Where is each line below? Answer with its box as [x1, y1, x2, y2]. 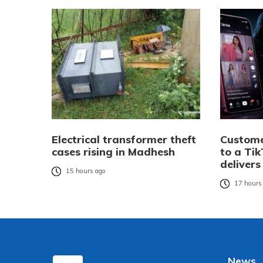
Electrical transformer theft [52, 133, 196, 147]
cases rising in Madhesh [52, 145, 175, 159]
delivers [220, 157, 261, 171]
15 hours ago [66, 167, 106, 176]
